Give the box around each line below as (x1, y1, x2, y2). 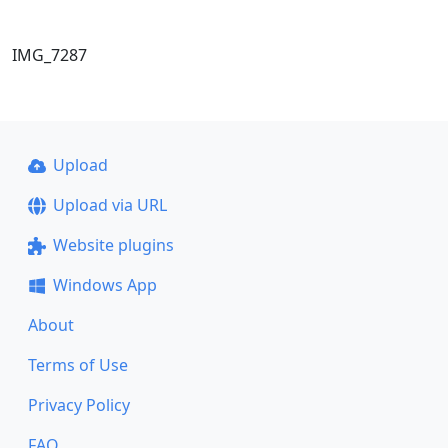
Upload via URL (52, 194, 167, 217)
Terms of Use (28, 354, 128, 377)
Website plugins (52, 234, 174, 257)
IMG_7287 (12, 44, 87, 67)
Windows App (52, 274, 157, 297)
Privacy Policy (28, 394, 130, 417)
